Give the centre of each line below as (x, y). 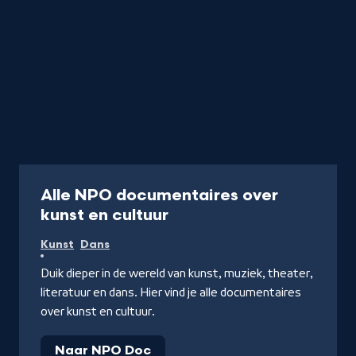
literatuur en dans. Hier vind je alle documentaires (171, 292)
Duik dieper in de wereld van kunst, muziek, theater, (177, 273)
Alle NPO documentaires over (159, 195)
